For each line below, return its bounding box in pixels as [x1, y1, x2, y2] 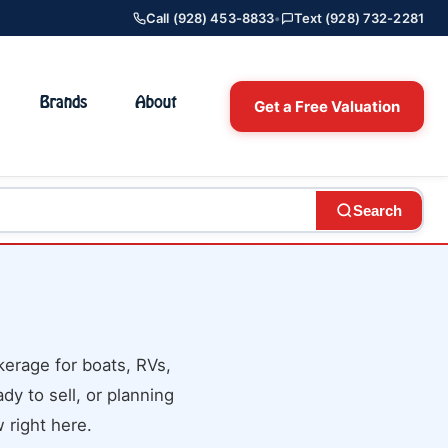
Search [353, 201, 402, 219]
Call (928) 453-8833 [145, 10, 275, 26]
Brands [39, 89, 87, 114]
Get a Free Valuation [254, 96, 400, 116]
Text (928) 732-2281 [293, 10, 424, 26]
